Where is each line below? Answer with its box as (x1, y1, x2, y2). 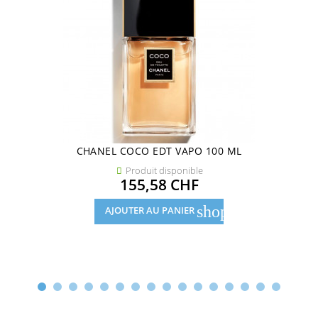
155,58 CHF (119, 175, 199, 194)
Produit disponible (124, 164, 204, 177)
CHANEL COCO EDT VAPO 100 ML (76, 144, 242, 158)
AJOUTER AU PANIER (104, 204, 197, 217)
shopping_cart (196, 202, 294, 221)
